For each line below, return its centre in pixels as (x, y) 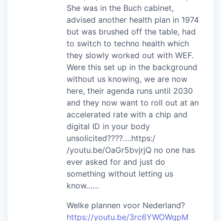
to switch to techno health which (128, 43)
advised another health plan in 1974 (133, 19)
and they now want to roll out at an (133, 102)
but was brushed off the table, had (131, 31)
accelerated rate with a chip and (127, 114)
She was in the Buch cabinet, (120, 8)
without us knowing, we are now (127, 79)
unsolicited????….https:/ (111, 138)
